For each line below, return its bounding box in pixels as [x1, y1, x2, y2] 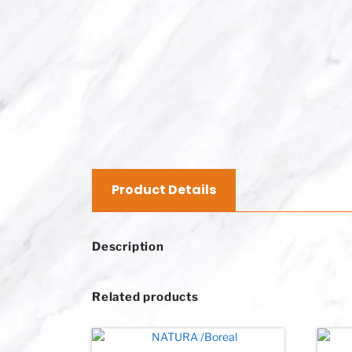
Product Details [112, 181, 216, 200]
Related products [92, 290, 199, 305]
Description [92, 240, 164, 255]
